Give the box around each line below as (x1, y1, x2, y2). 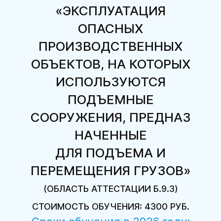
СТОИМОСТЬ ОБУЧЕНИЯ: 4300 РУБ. (32, 201, 189, 212)
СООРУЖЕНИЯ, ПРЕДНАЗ (30, 110, 191, 125)
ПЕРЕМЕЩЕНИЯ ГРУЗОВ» (30, 163, 191, 179)
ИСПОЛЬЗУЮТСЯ (55, 74, 166, 90)
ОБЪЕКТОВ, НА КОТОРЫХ (31, 56, 190, 72)
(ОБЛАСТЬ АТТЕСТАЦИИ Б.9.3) (43, 184, 178, 194)
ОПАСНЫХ (78, 21, 143, 37)
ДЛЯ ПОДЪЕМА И (55, 145, 166, 161)
